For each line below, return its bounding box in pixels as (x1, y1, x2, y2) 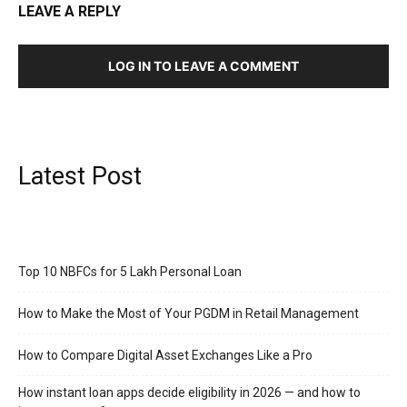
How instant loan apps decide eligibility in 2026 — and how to (18, 384, 361, 400)
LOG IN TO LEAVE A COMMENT (108, 57, 299, 74)
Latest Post (18, 161, 142, 191)
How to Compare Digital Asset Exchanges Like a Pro (18, 347, 313, 362)
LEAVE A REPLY (18, 2, 121, 20)
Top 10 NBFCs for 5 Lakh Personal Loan (18, 263, 242, 279)
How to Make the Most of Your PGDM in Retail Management (18, 305, 359, 321)
